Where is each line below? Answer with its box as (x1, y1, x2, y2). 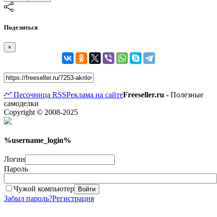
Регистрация (52, 194, 94, 203)
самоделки (4, 99, 39, 108)
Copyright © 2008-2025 (4, 108, 78, 117)
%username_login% (4, 136, 71, 145)
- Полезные (164, 91, 203, 99)
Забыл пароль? (4, 194, 52, 203)
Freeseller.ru (123, 91, 164, 99)
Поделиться (4, 23, 38, 31)
